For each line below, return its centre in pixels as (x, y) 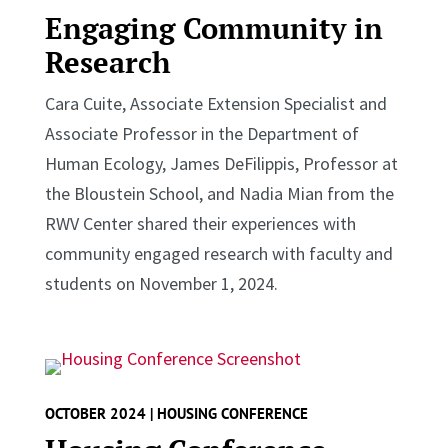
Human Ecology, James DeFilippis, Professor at (221, 163)
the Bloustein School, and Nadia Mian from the (219, 193)
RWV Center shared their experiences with (200, 223)
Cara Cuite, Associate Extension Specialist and (215, 103)
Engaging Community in (213, 27)
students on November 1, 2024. (163, 283)
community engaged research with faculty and (218, 253)
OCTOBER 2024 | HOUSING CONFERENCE (176, 413)
